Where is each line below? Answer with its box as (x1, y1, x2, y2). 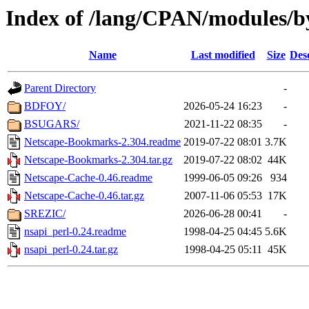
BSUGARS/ (24, 118, 79, 130)
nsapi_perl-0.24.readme (24, 226, 126, 238)
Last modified (190, 49, 255, 61)
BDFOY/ (24, 100, 66, 112)
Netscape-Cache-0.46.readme (24, 172, 152, 184)
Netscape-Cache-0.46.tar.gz (24, 190, 144, 202)
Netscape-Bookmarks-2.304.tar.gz (24, 154, 172, 166)
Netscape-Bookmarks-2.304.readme (24, 136, 181, 148)
